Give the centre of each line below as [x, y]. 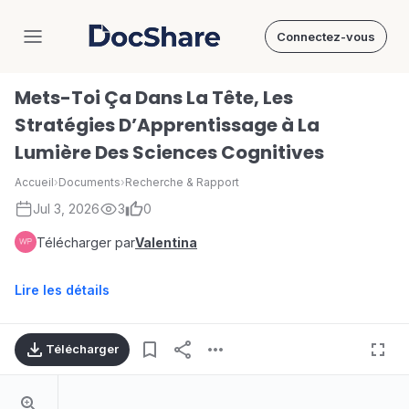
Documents [89, 182]
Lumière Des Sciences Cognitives [169, 152]
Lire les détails [62, 290]
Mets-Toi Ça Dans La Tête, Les [154, 98]
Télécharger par [86, 242]
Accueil [34, 182]
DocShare [188, 44]
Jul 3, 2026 [66, 209]
